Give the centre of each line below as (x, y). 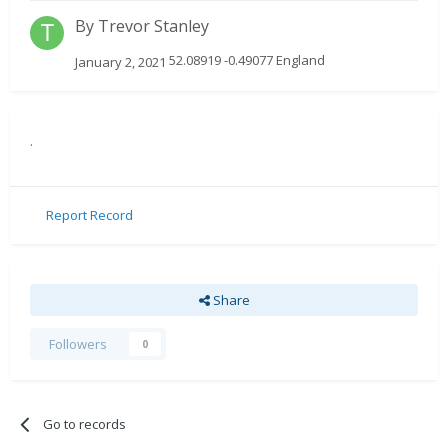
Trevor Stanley (153, 26)
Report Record (89, 215)
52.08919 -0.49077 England (245, 60)
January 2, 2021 (120, 61)
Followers (78, 343)
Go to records (85, 423)
